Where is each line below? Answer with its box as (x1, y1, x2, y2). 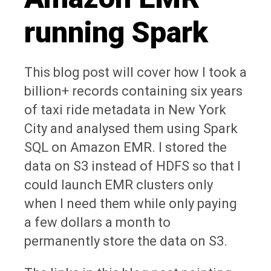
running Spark (24, 15, 208, 50)
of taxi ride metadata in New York (24, 102, 226, 117)
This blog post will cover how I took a (24, 64, 247, 80)
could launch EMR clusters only (24, 177, 213, 192)
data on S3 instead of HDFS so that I (24, 158, 241, 174)
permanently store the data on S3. (24, 233, 227, 249)
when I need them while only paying (24, 195, 237, 211)
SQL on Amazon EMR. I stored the (24, 139, 227, 155)
